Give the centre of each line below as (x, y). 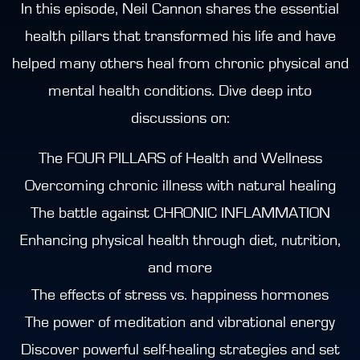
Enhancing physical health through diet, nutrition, (180, 241)
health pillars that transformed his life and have (180, 37)
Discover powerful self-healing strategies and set (180, 350)
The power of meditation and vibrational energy (180, 323)
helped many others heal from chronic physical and (180, 64)
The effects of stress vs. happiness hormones (180, 295)
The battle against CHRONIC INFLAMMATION (180, 213)
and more (180, 268)
